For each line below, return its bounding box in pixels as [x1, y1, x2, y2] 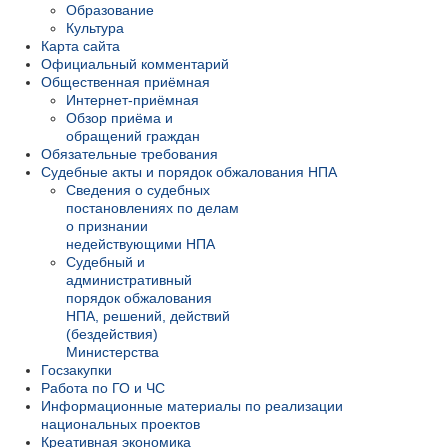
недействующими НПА [66, 236, 215, 253]
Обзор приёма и [66, 110, 173, 127]
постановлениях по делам [66, 200, 239, 217]
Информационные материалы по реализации [41, 398, 343, 415]
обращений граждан [66, 128, 200, 145]
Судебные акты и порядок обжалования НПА [41, 164, 337, 181]
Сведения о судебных [66, 182, 210, 199]
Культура [66, 20, 124, 37]
